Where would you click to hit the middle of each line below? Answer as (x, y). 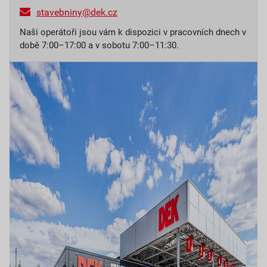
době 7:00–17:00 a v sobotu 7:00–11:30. (99, 45)
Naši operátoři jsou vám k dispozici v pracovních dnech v (133, 32)
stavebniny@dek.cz (77, 12)
